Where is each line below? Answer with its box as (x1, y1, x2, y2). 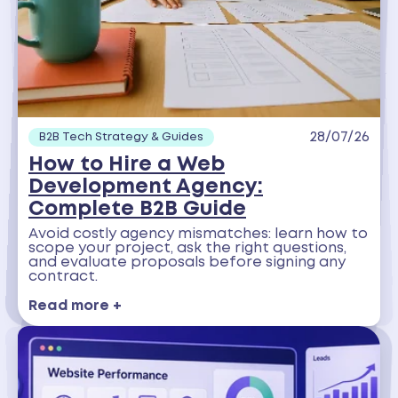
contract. (28, 270, 98, 284)
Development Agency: (28, 177, 263, 196)
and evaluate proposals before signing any (28, 256, 346, 270)
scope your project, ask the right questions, (28, 242, 346, 256)
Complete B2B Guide (28, 199, 246, 219)
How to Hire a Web (28, 155, 225, 174)
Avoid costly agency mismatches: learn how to (28, 227, 368, 242)
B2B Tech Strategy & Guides (39, 131, 203, 142)
